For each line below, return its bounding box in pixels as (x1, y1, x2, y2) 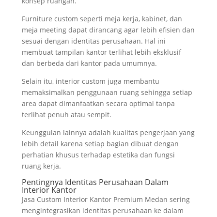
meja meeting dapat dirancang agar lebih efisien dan (21, 25, 195, 34)
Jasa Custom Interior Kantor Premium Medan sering (21, 195, 190, 204)
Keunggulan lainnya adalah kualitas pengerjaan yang (21, 128, 195, 137)
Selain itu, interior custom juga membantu (21, 77, 159, 86)
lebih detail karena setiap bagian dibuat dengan (21, 139, 179, 148)
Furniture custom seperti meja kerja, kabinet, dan (21, 14, 182, 23)
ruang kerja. (21, 161, 61, 170)
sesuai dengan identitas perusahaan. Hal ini (21, 36, 166, 46)
